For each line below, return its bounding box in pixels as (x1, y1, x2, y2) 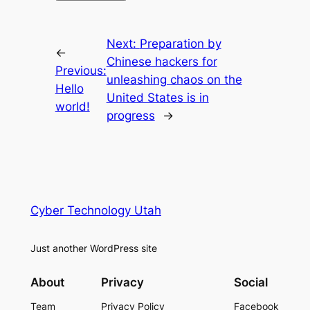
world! (55, 100, 90, 114)
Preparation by (139, 37, 221, 51)
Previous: (55, 64, 107, 78)
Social (234, 275, 268, 290)
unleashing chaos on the (106, 73, 242, 87)
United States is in (106, 91, 209, 105)
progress (106, 109, 155, 123)
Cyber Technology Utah (30, 203, 161, 217)
